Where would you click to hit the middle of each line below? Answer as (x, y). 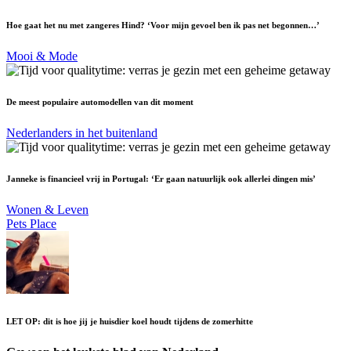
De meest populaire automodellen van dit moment (100, 101)
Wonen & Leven (47, 209)
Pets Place (31, 223)
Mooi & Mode (42, 56)
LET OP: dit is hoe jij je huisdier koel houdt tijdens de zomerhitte (130, 321)
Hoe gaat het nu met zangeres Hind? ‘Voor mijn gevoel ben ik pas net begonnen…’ (163, 25)
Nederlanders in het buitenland (82, 132)
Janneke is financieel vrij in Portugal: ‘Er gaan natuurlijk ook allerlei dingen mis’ (161, 178)
